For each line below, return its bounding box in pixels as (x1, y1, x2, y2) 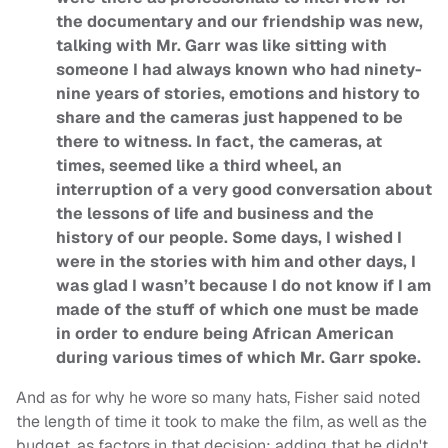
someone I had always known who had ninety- (56, 59, 422, 81)
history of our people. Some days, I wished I (56, 227, 402, 249)
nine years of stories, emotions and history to (56, 83, 420, 105)
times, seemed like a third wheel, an (56, 155, 342, 177)
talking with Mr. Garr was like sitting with (56, 35, 387, 57)
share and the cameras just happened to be (56, 107, 403, 129)
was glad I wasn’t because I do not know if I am (56, 275, 431, 297)
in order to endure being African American (56, 323, 394, 345)
